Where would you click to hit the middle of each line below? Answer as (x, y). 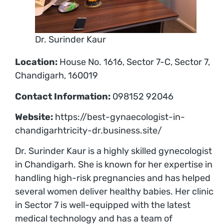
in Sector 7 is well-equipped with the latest (103, 205)
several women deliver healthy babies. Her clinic (114, 192)
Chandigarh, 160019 (56, 76)
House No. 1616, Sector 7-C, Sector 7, (134, 62)
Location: (36, 62)
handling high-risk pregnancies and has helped (113, 178)
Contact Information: (63, 96)
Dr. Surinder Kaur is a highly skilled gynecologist (113, 151)
